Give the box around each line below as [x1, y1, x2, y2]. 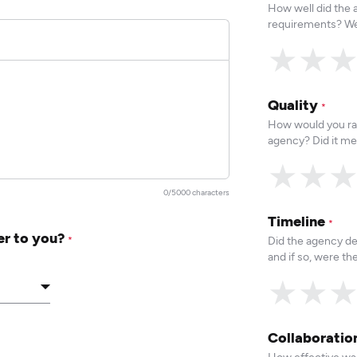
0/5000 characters [163, 187, 230, 198]
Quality [268, 96, 322, 113]
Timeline [268, 212, 329, 229]
